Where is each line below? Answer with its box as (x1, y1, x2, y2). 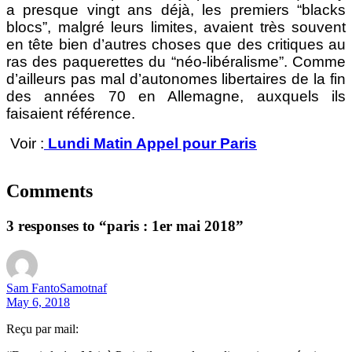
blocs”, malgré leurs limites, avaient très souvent (6, 18, 346, 35)
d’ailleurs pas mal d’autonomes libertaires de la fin (6, 70, 346, 87)
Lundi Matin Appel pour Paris (44, 134, 257, 152)
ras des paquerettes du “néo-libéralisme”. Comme (6, 53, 346, 70)
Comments (6, 180, 93, 201)
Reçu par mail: (6, 321, 79, 335)
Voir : (6, 134, 44, 152)
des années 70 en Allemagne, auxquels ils (6, 87, 346, 104)
